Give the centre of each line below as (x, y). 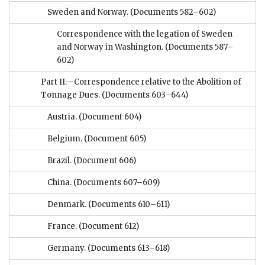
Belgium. (65, 139)
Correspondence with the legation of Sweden (145, 34)
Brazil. (59, 161)
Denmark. (67, 205)
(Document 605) (114, 139)
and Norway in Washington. (110, 47)
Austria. (62, 117)
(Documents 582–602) (172, 12)
